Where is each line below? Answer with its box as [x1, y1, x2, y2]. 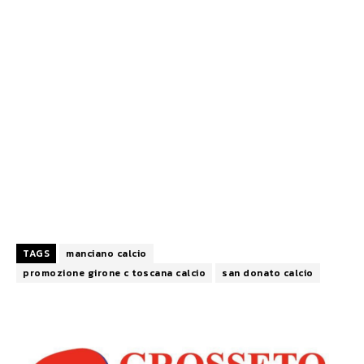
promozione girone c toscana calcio [23, 266, 206, 281]
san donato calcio [222, 266, 314, 281]
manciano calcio [66, 246, 147, 262]
